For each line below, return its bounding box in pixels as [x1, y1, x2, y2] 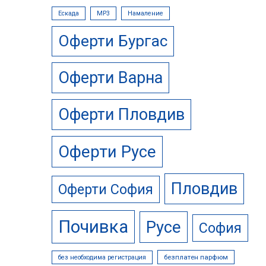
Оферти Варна [58, 68, 163, 87]
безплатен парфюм [164, 253, 228, 261]
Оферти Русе [58, 142, 156, 161]
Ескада [58, 9, 79, 17]
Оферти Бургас [58, 32, 167, 50]
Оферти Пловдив [58, 105, 185, 124]
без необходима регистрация [58, 254, 146, 261]
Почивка [58, 217, 128, 237]
